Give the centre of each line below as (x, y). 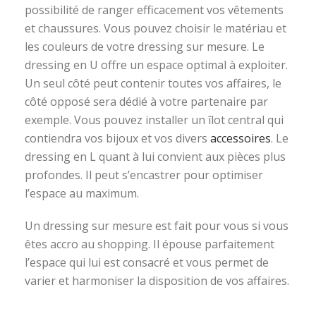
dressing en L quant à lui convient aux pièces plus (155, 156)
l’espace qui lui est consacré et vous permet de (147, 262)
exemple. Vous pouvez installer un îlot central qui (154, 120)
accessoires (241, 138)
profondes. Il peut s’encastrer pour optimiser (144, 175)
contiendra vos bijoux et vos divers (117, 138)
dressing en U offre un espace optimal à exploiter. (156, 65)
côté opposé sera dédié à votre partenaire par (146, 101)
